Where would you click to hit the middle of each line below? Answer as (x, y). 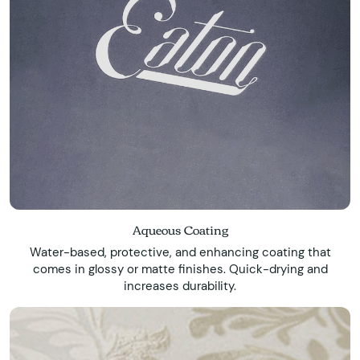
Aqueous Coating (180, 229)
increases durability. (180, 286)
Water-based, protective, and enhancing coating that (180, 253)
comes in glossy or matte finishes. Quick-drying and (180, 270)
